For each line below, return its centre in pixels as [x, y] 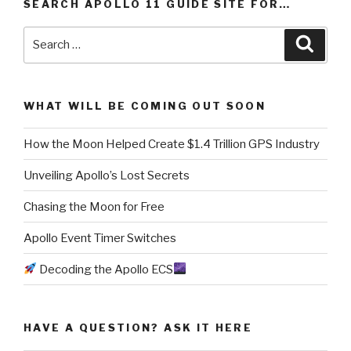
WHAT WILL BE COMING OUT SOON [145, 105]
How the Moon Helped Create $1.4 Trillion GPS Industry [172, 144]
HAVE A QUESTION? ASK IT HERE [138, 327]
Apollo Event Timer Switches [100, 238]
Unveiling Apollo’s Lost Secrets [107, 175]
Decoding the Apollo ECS [105, 269]
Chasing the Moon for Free [94, 206]
